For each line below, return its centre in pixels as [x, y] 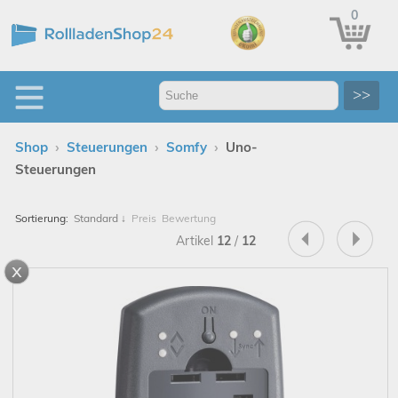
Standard [97, 218]
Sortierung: [42, 218]
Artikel [196, 241]
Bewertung [189, 218]
